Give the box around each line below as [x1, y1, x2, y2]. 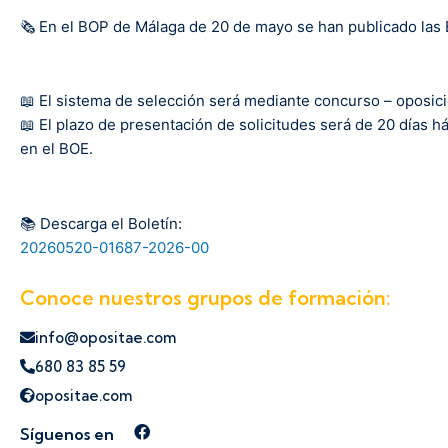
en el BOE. [20, 139, 93, 159]
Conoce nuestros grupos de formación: [20, 284, 391, 310]
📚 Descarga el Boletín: [20, 213, 182, 233]
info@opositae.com [35, 327, 176, 347]
